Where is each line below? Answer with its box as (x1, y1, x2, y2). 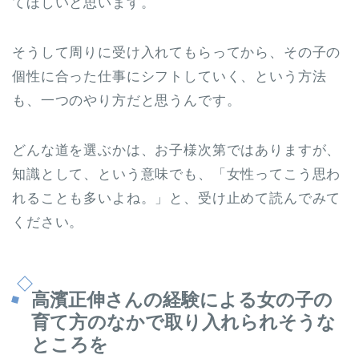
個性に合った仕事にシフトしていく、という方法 (12, 68, 327, 84)
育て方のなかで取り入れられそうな (31, 312, 336, 333)
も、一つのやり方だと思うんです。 (12, 92, 241, 108)
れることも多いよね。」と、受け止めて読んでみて (12, 190, 341, 206)
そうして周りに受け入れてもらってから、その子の (12, 44, 341, 60)
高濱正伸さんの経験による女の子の (31, 289, 333, 311)
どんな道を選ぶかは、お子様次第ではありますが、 (12, 142, 341, 158)
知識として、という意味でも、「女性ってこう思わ (12, 166, 341, 182)
